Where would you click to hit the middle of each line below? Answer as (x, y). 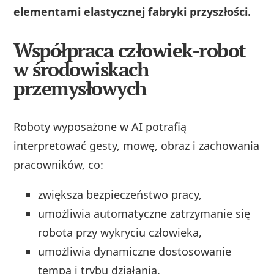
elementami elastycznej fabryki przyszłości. (132, 12)
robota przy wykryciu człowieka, (120, 233)
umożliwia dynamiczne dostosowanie (135, 252)
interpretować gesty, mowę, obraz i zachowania (137, 146)
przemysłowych (80, 88)
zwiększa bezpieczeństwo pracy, (120, 195)
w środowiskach (81, 69)
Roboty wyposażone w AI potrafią (100, 127)
